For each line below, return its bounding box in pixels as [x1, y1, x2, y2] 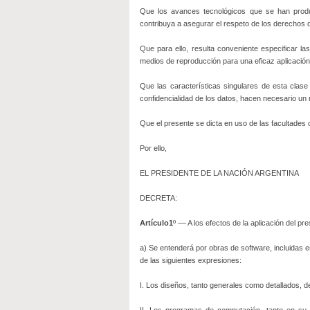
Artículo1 [140, 219, 173, 227]
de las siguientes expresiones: [140, 256, 241, 264]
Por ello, [140, 144, 167, 152]
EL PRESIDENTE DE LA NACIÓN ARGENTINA [140, 169, 299, 177]
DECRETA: [140, 194, 177, 202]
